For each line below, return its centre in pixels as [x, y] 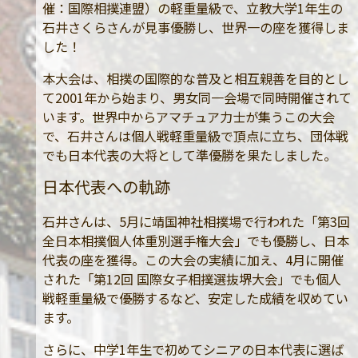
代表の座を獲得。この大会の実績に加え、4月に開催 [193, 260]
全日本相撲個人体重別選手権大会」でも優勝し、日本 [195, 241]
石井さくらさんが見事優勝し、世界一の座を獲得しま [195, 27]
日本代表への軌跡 [106, 187]
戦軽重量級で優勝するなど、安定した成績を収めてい [195, 298]
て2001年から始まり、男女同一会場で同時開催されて [197, 97]
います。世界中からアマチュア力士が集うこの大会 [188, 117]
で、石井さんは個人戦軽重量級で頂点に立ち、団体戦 [195, 136]
